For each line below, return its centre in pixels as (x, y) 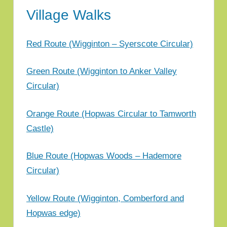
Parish (30, 23)
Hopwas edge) (53, 213)
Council (33, 44)
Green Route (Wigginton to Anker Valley (102, 71)
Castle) (40, 128)
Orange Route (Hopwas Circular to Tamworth (111, 113)
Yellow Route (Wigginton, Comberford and (105, 198)
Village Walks (69, 15)
